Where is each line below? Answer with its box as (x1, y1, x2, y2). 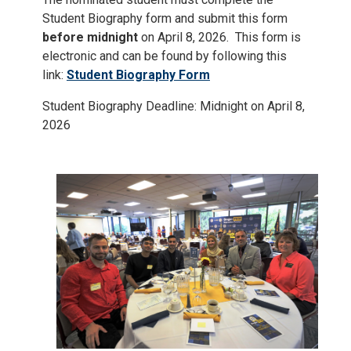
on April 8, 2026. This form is (141, 30, 301, 45)
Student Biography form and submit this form (42, 11, 288, 27)
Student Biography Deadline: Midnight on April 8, (42, 99, 305, 114)
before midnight (42, 30, 141, 45)
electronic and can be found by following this (42, 49, 287, 64)
